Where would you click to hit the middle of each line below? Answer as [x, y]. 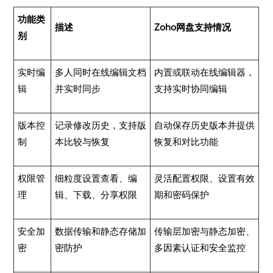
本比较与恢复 [83, 142]
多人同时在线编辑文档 [101, 72]
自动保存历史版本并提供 [205, 125]
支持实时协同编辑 [191, 89]
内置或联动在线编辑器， [205, 72]
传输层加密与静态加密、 [205, 231]
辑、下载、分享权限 [96, 195]
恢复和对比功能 [186, 142]
